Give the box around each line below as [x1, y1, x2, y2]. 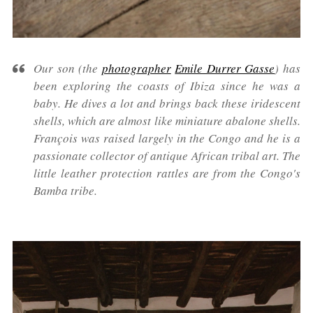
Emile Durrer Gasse [175, 60, 275, 77]
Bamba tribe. [34, 182, 97, 199]
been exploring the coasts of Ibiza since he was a [34, 78, 300, 94]
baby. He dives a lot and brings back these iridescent [34, 95, 300, 112]
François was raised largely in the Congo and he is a [34, 130, 300, 147]
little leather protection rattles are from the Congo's [34, 165, 300, 182]
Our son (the [34, 60, 102, 77]
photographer [101, 60, 171, 77]
